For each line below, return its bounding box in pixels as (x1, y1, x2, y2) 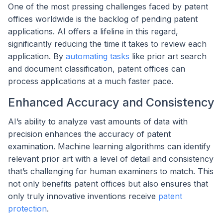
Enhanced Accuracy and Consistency (8, 95, 215, 110)
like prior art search (129, 51, 207, 61)
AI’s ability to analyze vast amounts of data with (8, 116, 188, 126)
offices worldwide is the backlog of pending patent (8, 13, 198, 24)
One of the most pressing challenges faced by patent (8, 1, 208, 11)
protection (8, 203, 47, 214)
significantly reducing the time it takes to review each (8, 38, 207, 49)
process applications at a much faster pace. (8, 76, 173, 86)
